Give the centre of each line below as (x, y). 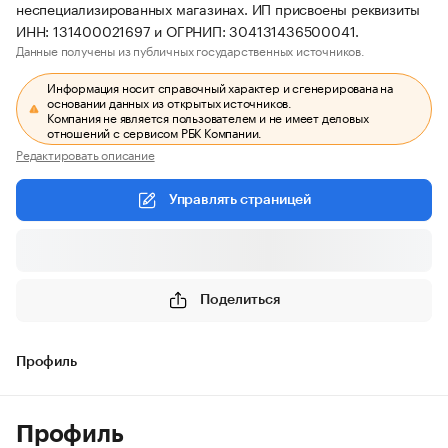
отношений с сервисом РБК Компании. (155, 131)
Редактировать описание (85, 153)
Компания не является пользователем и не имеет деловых (208, 116)
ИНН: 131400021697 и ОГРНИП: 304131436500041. (188, 30)
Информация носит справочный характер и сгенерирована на (220, 86)
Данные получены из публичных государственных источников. (190, 49)
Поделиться (240, 299)
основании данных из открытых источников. (170, 101)
